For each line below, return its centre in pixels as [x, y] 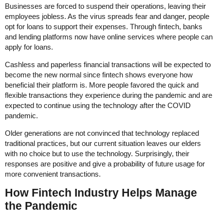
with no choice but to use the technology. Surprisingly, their [97, 153]
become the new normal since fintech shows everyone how [99, 74]
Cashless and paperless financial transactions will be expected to [108, 64]
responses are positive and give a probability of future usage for [105, 163]
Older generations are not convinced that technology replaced [102, 133]
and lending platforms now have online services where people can [109, 36]
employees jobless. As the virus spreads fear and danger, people [107, 16]
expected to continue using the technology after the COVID [98, 105]
